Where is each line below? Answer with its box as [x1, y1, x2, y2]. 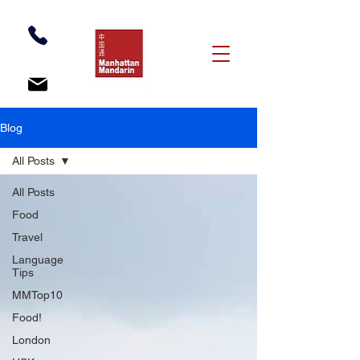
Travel [12, 231, 43, 243]
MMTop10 [12, 288, 63, 301]
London [12, 333, 51, 346]
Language [12, 253, 63, 266]
